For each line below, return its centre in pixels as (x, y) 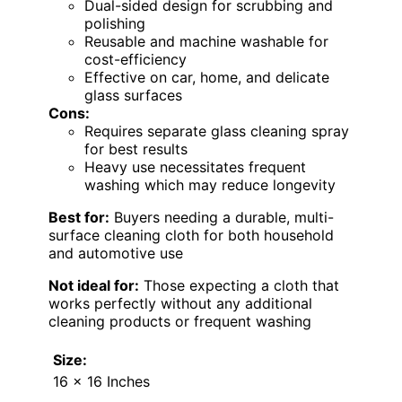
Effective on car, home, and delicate (207, 78)
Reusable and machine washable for (206, 42)
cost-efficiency (135, 60)
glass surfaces (133, 96)
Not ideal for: (94, 286)
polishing (115, 24)
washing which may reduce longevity (210, 185)
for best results (136, 149)
